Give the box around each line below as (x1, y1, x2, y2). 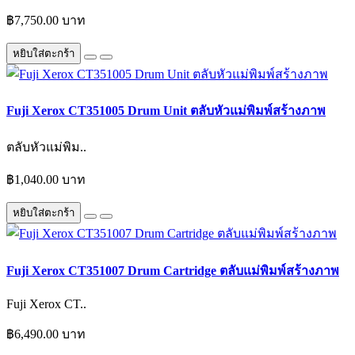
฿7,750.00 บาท (6, 13, 86, 27)
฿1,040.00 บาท (6, 173, 86, 187)
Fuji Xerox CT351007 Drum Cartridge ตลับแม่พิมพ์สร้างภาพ (6, 263, 339, 277)
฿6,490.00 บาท (6, 327, 86, 341)
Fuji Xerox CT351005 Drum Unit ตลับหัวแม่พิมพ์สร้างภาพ (6, 104, 326, 118)
